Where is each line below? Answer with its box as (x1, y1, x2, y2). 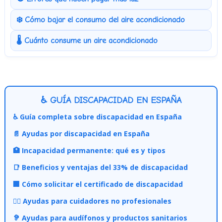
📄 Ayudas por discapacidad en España (12, 128, 150, 138)
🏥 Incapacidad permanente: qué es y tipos (12, 145, 166, 155)
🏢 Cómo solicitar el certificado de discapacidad (12, 179, 183, 189)
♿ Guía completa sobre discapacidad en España (12, 111, 182, 121)
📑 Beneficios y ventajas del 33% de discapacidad (12, 162, 188, 172)
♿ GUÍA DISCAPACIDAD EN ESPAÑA (40, 95, 181, 106)
